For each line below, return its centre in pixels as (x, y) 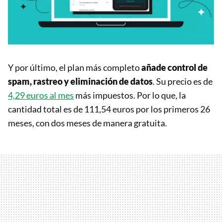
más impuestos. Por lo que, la (130, 95)
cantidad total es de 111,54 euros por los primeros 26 (109, 109)
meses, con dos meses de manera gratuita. (87, 123)
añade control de (174, 68)
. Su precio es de (183, 82)
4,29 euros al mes (41, 95)
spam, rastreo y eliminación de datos (80, 82)
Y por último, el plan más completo (75, 68)
